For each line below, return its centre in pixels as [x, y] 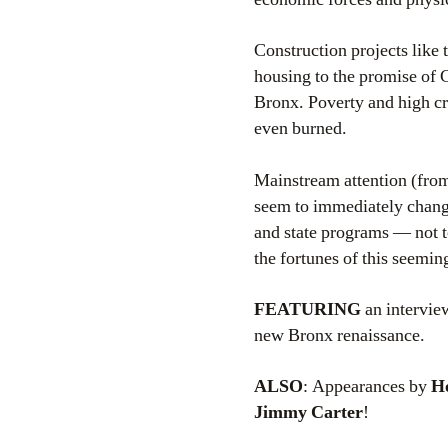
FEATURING [307, 309]
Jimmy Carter [308, 412]
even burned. [300, 129]
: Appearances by [367, 386]
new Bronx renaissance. [339, 335]
